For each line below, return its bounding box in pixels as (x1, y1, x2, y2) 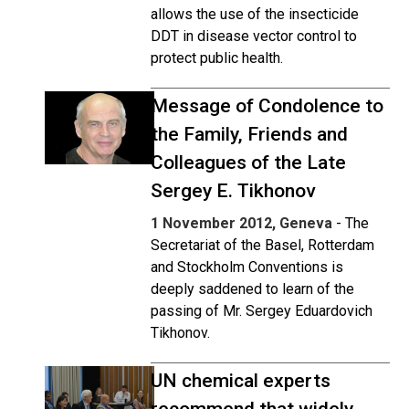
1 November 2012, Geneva (151, 215, 332, 232)
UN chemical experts (151, 370, 330, 392)
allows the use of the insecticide (151, 5, 359, 23)
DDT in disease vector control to (151, 27, 357, 45)
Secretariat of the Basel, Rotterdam (151, 236, 374, 254)
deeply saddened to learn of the (151, 280, 354, 298)
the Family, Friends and (151, 123, 348, 145)
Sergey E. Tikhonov (151, 180, 315, 202)
